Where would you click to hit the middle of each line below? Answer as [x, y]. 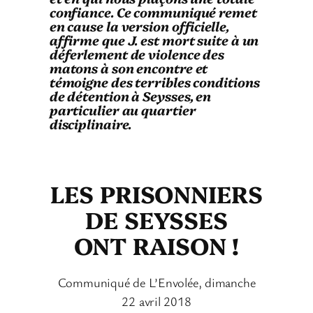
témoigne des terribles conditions [154, 81]
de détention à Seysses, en [130, 95]
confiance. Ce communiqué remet [153, 12]
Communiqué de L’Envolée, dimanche [156, 283]
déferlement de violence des [137, 53]
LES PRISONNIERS [156, 193]
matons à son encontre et [129, 67]
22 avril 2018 [156, 301]
